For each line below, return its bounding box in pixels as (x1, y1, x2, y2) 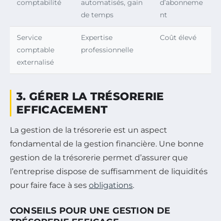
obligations (89, 180, 133, 190)
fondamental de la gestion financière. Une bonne (10, 139, 204, 148)
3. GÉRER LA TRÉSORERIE (16, 89, 164, 103)
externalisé (17, 57, 54, 67)
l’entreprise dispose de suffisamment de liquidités (10, 166, 208, 176)
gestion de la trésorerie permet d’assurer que (10, 152, 188, 162)
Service (17, 33, 42, 42)
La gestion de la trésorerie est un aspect (10, 125, 167, 135)
